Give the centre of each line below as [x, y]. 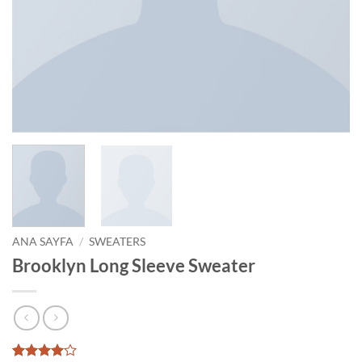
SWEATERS [118, 241]
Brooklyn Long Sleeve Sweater [134, 265]
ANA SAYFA [43, 241]
